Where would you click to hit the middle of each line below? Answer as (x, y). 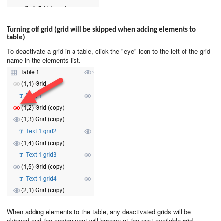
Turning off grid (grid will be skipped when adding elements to (101, 30)
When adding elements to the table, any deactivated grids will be (99, 212)
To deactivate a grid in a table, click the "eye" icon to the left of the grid (109, 51)
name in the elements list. (44, 60)
